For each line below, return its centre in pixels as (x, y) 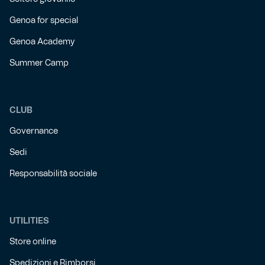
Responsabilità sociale (53, 174)
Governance (34, 132)
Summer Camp (39, 64)
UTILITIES (29, 222)
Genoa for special (44, 21)
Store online (33, 242)
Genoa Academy (42, 42)
